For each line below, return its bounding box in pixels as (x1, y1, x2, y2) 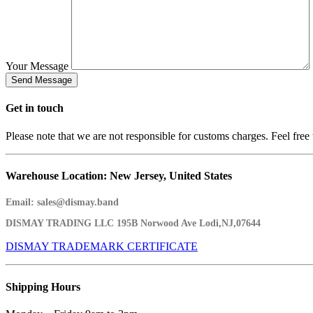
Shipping (6, 280, 51, 293)
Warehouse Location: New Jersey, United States (6, 170, 232, 182)
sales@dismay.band (34, 197, 119, 208)
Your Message (6, 60, 68, 73)
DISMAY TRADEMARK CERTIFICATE (6, 240, 198, 253)
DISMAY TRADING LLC (6, 218, 114, 229)
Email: (6, 197, 34, 208)
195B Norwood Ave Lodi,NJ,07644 (114, 218, 261, 229)
